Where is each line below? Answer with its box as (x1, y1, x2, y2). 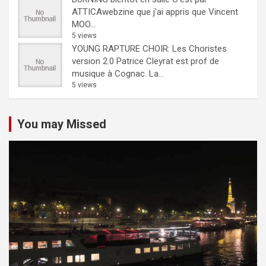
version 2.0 (72, 56, 114, 66)
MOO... (72, 19, 96, 30)
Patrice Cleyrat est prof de (116, 56, 219, 66)
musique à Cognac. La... (72, 68, 164, 79)
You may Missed (17, 117, 106, 131)
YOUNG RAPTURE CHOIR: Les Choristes (72, 43, 227, 54)
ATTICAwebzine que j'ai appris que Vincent (72, 7, 238, 17)
